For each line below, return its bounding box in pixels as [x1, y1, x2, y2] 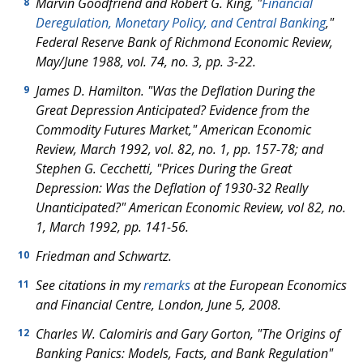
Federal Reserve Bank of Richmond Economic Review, [36, 33, 333, 51]
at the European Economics [190, 276, 347, 294]
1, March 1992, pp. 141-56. [36, 218, 189, 236]
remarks [143, 276, 190, 294]
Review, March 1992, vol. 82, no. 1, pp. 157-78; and [36, 140, 323, 158]
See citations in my [36, 276, 143, 294]
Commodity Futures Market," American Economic [36, 121, 311, 139]
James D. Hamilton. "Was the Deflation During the [36, 82, 315, 100]
